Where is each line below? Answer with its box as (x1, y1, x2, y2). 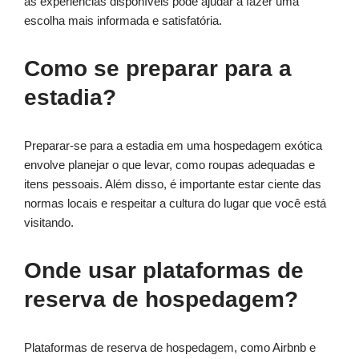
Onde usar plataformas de (24, 258, 304, 284)
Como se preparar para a (24, 56, 292, 82)
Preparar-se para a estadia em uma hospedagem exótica (24, 139, 322, 153)
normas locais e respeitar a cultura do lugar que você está (24, 196, 326, 211)
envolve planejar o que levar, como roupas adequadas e (24, 158, 315, 172)
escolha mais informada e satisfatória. (24, 14, 222, 28)
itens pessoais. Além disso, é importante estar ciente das (24, 177, 321, 192)
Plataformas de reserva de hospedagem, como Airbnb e (24, 341, 316, 355)
